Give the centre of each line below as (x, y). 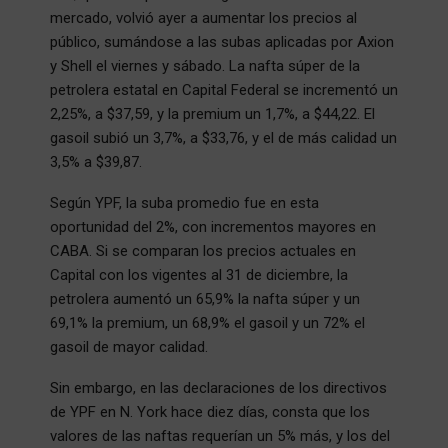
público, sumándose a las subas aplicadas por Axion (222, 41)
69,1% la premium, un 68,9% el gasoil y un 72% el (207, 322)
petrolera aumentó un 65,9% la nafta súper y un (205, 298)
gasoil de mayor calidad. (129, 346)
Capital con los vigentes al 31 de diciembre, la (199, 274)
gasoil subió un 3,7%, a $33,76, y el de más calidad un (223, 137)
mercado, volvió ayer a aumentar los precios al (203, 17)
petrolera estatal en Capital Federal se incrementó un (224, 89)
